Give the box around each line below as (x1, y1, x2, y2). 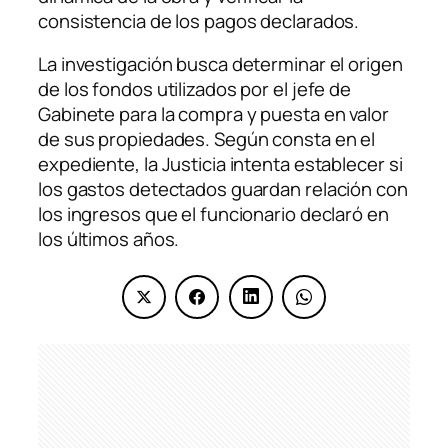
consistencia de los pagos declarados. (38, 7, 360, 34)
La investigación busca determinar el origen (38, 51, 403, 78)
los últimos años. (38, 226, 180, 253)
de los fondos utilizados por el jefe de (38, 76, 352, 103)
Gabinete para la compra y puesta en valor (38, 101, 389, 128)
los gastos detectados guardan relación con (38, 176, 408, 203)
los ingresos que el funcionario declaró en (38, 201, 389, 228)
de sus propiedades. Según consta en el (38, 126, 376, 153)
